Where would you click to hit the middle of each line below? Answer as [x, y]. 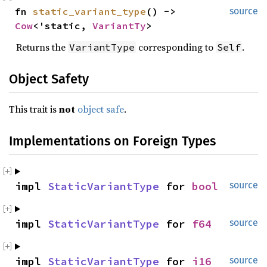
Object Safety [49, 79]
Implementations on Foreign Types [112, 141]
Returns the [42, 47]
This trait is [34, 109]
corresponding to [176, 47]
